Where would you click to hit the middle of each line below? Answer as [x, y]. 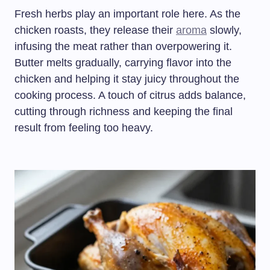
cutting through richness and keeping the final [124, 112]
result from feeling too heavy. [84, 128]
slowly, [224, 30]
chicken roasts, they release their [95, 30]
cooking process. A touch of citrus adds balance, [130, 96]
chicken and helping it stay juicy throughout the [127, 79]
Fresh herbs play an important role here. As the [127, 14]
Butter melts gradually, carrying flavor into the [123, 63]
